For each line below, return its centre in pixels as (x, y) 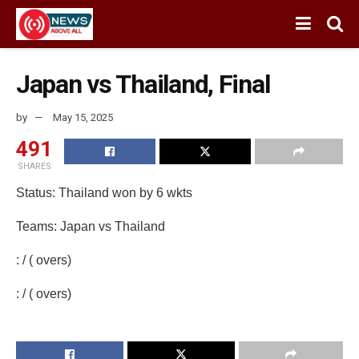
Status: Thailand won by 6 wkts (104, 192)
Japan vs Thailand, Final (143, 84)
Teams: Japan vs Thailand (91, 226)
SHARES (34, 166)
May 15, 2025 (83, 117)
